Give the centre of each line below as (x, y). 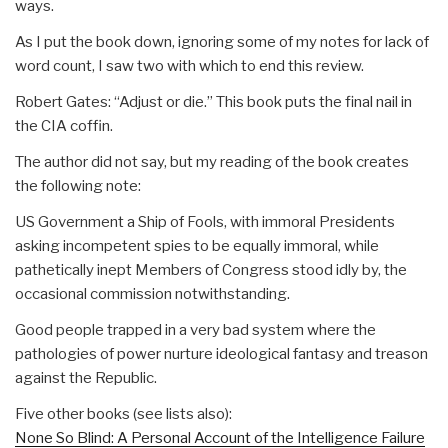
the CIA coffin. (64, 125)
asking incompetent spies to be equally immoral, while (197, 245)
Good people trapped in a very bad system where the (195, 329)
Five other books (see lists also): (123, 413)
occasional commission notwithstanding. (152, 293)
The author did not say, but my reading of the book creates (212, 161)
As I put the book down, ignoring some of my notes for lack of (222, 41)
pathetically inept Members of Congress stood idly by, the (211, 269)
